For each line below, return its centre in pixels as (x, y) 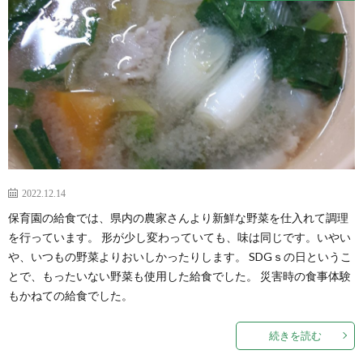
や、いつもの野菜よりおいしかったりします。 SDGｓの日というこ (180, 256)
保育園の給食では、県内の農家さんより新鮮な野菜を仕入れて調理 (178, 217)
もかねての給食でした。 (70, 295)
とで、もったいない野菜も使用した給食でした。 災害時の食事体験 (179, 275)
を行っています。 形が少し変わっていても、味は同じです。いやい (179, 237)
